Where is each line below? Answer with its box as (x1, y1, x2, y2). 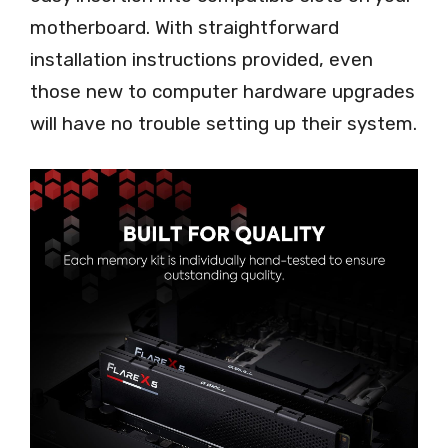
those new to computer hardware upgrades (30, 80, 415, 104)
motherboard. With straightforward (30, 16, 339, 40)
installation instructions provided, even (30, 48, 373, 72)
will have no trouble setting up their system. (30, 112, 417, 136)
